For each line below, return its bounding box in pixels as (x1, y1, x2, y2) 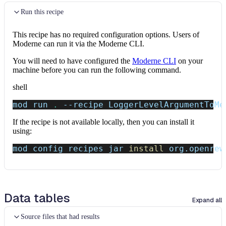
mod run (13, 100, 53, 109)
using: (13, 127, 32, 135)
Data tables (4, 190, 70, 206)
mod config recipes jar (13, 144, 129, 153)
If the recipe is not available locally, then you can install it (13, 118, 194, 126)
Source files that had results (21, 213, 99, 220)
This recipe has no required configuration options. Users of (13, 30, 199, 39)
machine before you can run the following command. (13, 66, 181, 74)
